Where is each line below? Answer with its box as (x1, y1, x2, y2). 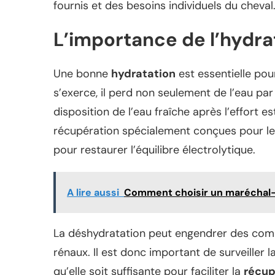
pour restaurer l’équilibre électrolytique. (53, 142, 255, 157)
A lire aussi (67, 185, 119, 199)
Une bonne (53, 66, 111, 81)
